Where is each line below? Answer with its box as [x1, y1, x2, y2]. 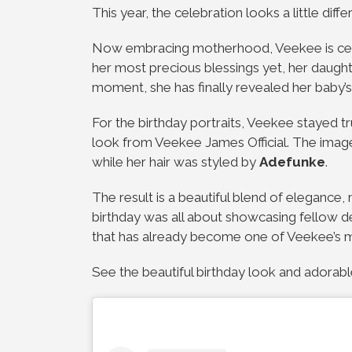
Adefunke [259, 154, 325, 170]
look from [92, 134, 155, 150]
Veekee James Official [155, 134, 287, 150]
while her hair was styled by [92, 154, 259, 170]
